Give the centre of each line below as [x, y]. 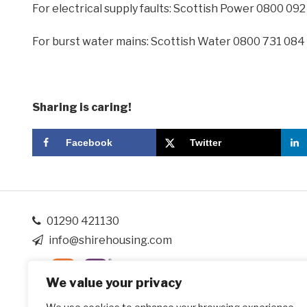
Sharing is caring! [82, 108]
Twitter [206, 143]
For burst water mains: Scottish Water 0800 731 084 [169, 42]
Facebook [89, 143]
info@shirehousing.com [109, 241]
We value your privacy [114, 283]
